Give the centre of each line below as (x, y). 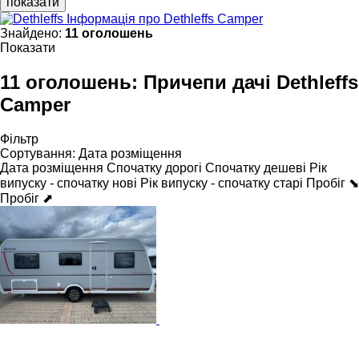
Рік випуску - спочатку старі (222, 183)
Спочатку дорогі (154, 167)
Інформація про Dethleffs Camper (165, 18)
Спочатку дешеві (256, 167)
